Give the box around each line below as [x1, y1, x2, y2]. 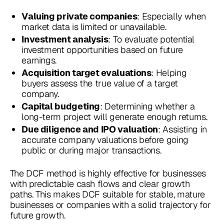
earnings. [21, 54, 57, 66]
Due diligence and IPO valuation [21, 123, 158, 134]
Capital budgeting [21, 100, 100, 111]
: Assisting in [158, 123, 207, 135]
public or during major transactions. [21, 144, 161, 156]
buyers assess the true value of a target [21, 77, 178, 89]
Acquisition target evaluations [21, 67, 151, 78]
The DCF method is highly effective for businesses [9, 167, 206, 179]
